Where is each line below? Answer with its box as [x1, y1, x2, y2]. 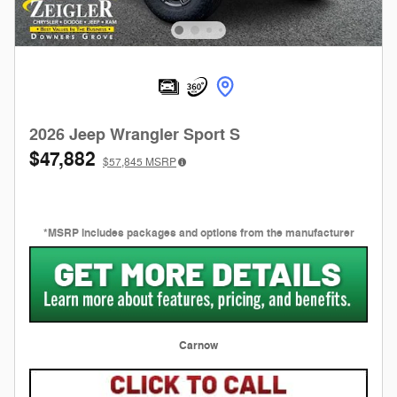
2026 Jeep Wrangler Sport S [29, 124, 240, 145]
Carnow [179, 338, 218, 353]
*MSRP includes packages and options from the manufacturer [43, 225, 354, 240]
